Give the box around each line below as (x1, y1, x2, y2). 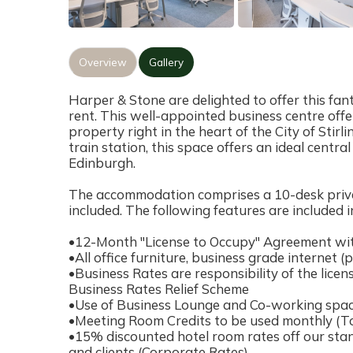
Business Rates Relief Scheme (69, 281, 249, 297)
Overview (79, 55, 127, 69)
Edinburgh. (69, 154, 136, 171)
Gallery (149, 55, 184, 69)
